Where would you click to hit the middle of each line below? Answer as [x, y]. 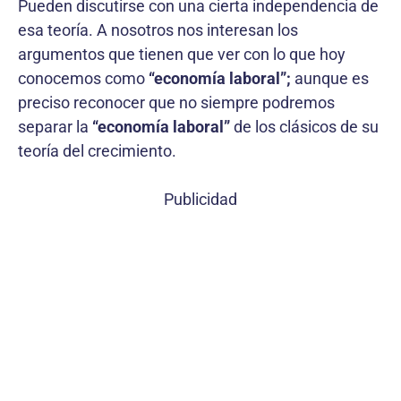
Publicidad [200, 199]
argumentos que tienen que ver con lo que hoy [182, 54]
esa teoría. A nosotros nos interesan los [158, 30]
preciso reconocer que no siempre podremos [176, 102]
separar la [55, 126]
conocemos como [83, 78]
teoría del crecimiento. [97, 150]
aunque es [330, 78]
